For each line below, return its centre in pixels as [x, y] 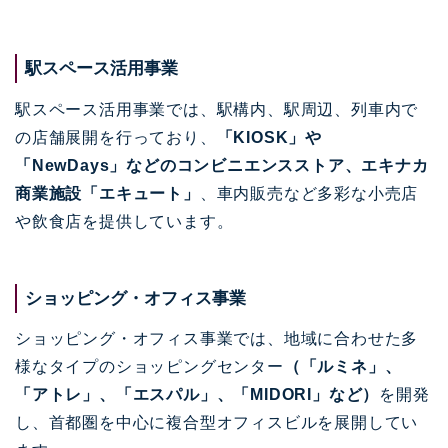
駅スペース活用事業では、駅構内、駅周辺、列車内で [217, 109]
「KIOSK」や [269, 137]
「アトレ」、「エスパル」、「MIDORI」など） [197, 395]
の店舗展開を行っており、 [116, 137]
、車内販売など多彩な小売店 [309, 193]
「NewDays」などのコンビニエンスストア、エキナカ [222, 165]
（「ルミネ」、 [342, 367]
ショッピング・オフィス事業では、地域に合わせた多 [217, 339]
